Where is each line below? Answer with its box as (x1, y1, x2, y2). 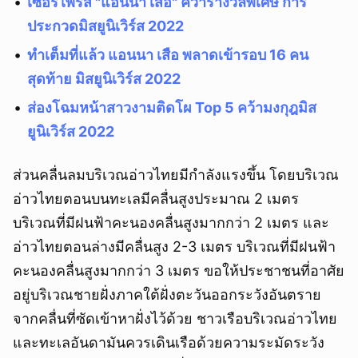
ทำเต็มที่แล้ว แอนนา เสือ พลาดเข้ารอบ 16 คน (27, 46, 308, 64)
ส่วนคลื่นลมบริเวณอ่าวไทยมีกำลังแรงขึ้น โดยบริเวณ (13, 166, 339, 184)
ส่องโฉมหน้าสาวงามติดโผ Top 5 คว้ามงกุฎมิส (27, 99, 316, 117)
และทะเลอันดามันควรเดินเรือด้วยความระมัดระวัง (13, 334, 324, 352)
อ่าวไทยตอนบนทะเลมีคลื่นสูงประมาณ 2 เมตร (13, 190, 299, 208)
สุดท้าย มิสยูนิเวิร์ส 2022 (27, 70, 181, 88)
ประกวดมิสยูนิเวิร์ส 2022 (27, 18, 184, 35)
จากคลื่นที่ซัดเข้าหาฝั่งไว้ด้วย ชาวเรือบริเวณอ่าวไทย (13, 310, 337, 328)
